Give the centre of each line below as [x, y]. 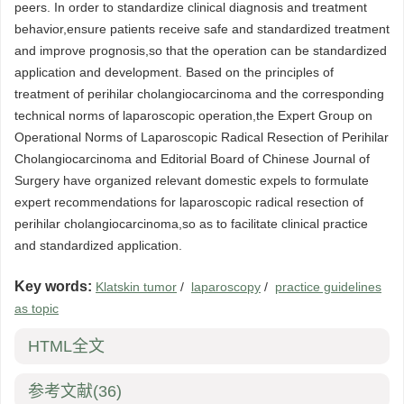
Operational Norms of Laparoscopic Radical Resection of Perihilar [202, 138]
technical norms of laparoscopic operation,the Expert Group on [193, 116]
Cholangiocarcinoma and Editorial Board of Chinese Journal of [192, 159]
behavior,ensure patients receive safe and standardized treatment [202, 29]
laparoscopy [226, 287]
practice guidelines [328, 287]
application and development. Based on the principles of [174, 73]
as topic [37, 309]
